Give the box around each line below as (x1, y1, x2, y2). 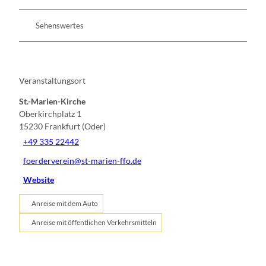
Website (23, 175, 55, 185)
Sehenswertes (36, 21, 84, 31)
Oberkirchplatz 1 (19, 108, 81, 119)
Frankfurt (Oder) (45, 121, 106, 131)
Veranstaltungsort (19, 75, 85, 85)
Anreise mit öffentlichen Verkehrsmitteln (31, 217, 157, 227)
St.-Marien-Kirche (19, 96, 85, 106)
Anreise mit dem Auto (31, 198, 98, 208)
